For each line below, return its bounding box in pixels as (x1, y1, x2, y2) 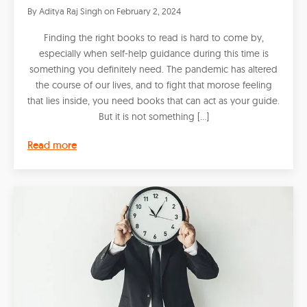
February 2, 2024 (116, 5, 181, 16)
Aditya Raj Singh (39, 5, 102, 16)
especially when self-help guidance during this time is (38, 47, 269, 60)
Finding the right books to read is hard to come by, (43, 32, 264, 44)
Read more (27, 138, 77, 151)
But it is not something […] (98, 110, 209, 123)
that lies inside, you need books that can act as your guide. (27, 95, 280, 107)
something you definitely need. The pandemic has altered (29, 63, 278, 75)
